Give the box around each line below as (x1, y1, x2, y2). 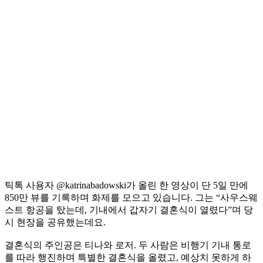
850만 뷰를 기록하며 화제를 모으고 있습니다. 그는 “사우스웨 (5, 192, 258, 203)
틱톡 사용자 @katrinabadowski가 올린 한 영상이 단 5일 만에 (5, 180, 248, 190)
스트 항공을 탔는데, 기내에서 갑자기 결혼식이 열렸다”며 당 (5, 204, 253, 215)
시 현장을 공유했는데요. (5, 217, 106, 227)
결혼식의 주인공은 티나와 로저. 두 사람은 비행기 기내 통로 (5, 240, 251, 250)
